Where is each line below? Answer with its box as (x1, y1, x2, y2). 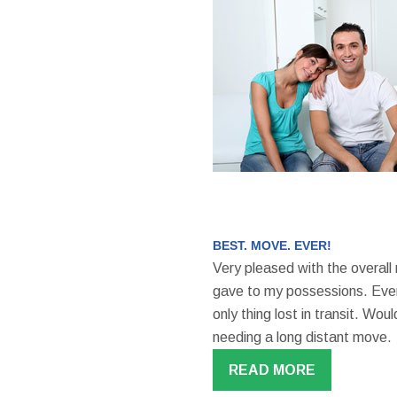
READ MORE (228, 362, 315, 378)
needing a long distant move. (212, 329, 392, 345)
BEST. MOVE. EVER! (212, 237, 331, 253)
